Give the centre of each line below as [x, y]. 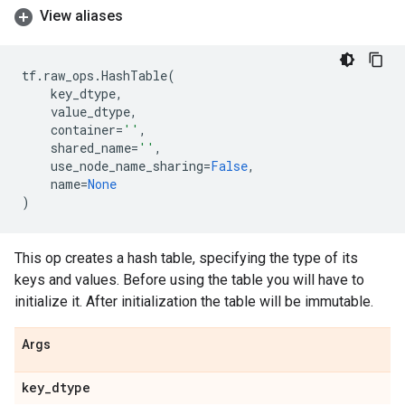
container [83, 130]
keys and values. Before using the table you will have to [189, 280]
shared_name [91, 148]
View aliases [81, 16]
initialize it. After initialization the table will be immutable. [194, 301]
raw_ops [69, 75]
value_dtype [90, 112]
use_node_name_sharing [127, 166]
